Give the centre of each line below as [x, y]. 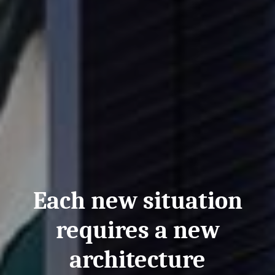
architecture [137, 259]
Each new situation [137, 200]
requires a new [137, 230]
